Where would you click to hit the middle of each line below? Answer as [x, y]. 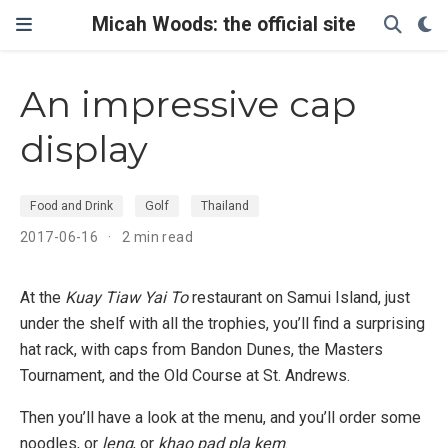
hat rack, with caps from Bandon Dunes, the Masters [201, 349]
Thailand [225, 205]
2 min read [157, 236]
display [84, 149]
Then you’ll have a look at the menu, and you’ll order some [220, 418]
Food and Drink [71, 205]
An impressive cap [188, 104]
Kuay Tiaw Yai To [126, 297]
